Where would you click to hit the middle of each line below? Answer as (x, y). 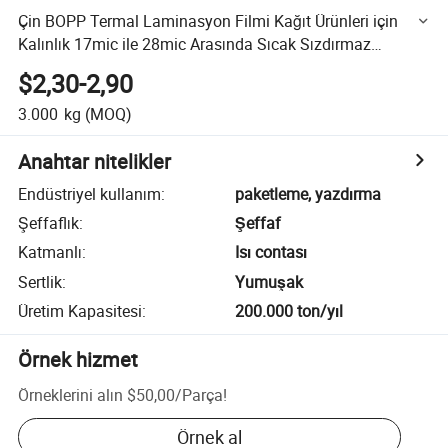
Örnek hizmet (78, 360)
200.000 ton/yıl (289, 311)
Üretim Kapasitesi (80, 311)
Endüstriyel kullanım (90, 193)
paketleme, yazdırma (308, 193)
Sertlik (40, 281)
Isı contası (271, 252)
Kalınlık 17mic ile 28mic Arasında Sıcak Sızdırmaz (195, 43)
